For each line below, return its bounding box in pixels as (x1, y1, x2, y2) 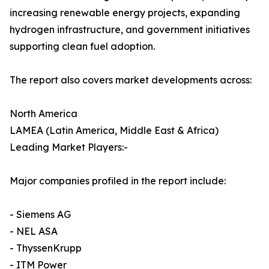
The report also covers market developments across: (10, 74, 252, 86)
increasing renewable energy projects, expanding (10, 7, 240, 19)
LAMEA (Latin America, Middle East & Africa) (10, 124, 219, 137)
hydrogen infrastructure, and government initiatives (10, 23, 250, 36)
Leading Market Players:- (10, 141, 128, 154)
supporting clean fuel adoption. (10, 40, 155, 53)
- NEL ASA (10, 225, 58, 238)
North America (10, 107, 77, 120)
